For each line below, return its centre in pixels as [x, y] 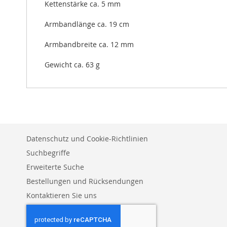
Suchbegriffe [48, 153]
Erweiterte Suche [55, 167]
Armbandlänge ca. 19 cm [87, 24]
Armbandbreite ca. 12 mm [89, 44]
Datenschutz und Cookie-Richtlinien [87, 139]
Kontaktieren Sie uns [62, 195]
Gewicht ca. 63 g [72, 65]
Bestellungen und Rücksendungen [85, 181]
